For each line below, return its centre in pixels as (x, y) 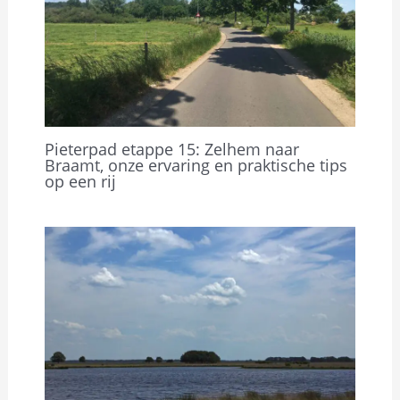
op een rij (80, 182)
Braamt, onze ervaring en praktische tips (196, 166)
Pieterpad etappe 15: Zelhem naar (171, 150)
